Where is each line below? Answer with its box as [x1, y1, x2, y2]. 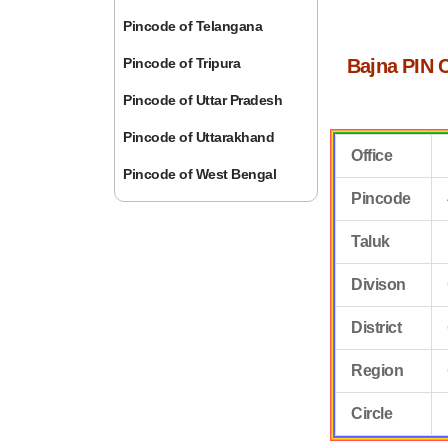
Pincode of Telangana [123, 18, 263, 34]
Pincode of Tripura [123, 55, 241, 71]
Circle [351, 405, 393, 422]
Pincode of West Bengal [123, 166, 277, 182]
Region [351, 362, 404, 379]
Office [351, 147, 393, 164]
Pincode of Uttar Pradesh [123, 92, 283, 108]
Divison [351, 276, 406, 293]
